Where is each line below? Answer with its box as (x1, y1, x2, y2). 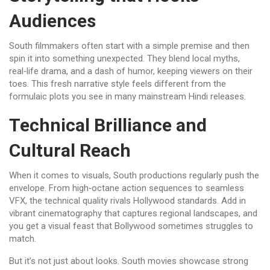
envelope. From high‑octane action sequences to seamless (9, 183, 244, 193)
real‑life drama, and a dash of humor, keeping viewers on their (9, 66, 253, 77)
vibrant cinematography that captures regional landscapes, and (9, 208, 257, 219)
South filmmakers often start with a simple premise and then (9, 40, 250, 51)
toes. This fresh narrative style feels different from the (9, 78, 226, 89)
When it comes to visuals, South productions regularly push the (9, 170, 259, 181)
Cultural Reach (9, 140, 131, 161)
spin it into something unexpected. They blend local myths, (9, 53, 240, 64)
